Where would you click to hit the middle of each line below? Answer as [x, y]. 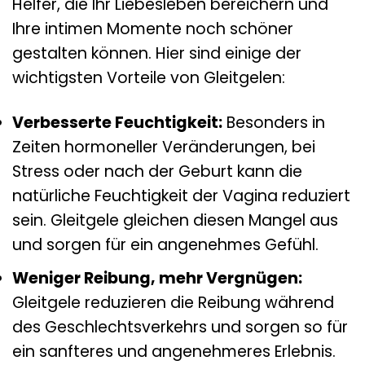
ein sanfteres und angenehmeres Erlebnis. [174, 352]
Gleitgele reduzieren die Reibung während [173, 303]
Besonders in [274, 122]
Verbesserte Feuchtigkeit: [117, 122]
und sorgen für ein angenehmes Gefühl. [165, 244]
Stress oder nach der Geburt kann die [157, 171]
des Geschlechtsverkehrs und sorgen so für [180, 328]
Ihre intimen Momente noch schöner [153, 29]
